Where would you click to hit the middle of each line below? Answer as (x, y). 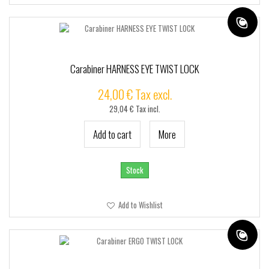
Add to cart (112, 134)
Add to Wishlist (139, 205)
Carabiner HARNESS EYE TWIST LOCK (134, 69)
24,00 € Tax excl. (134, 94)
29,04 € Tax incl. (134, 109)
